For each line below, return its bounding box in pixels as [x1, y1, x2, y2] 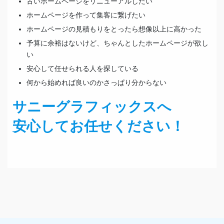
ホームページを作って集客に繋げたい [26, 11, 145, 19]
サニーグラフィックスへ [12, 98, 171, 114]
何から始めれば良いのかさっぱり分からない [26, 78, 166, 87]
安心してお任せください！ [12, 118, 184, 134]
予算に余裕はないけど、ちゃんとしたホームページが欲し [26, 39, 208, 47]
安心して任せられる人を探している [26, 64, 138, 73]
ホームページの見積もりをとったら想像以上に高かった [26, 25, 201, 33]
